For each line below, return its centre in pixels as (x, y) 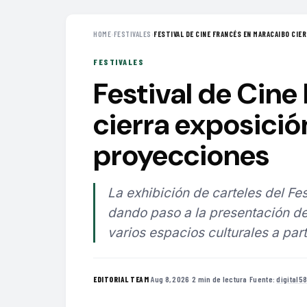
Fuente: (263, 279)
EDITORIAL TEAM (121, 279)
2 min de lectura (219, 279)
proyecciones (181, 156)
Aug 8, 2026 (170, 279)
